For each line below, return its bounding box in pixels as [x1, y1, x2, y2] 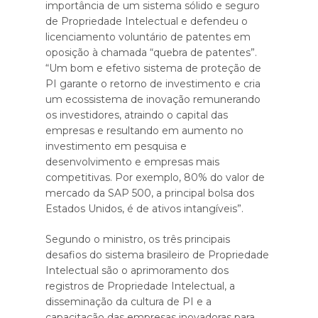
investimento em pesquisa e [45, 140, 187, 153]
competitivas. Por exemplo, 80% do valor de [45, 171, 265, 185]
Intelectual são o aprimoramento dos [45, 264, 229, 278]
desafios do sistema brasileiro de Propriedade [45, 248, 269, 262]
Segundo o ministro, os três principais [45, 233, 230, 246]
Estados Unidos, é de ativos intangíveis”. [45, 202, 243, 216]
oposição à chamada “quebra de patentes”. [45, 46, 257, 60]
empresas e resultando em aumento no [45, 124, 243, 138]
